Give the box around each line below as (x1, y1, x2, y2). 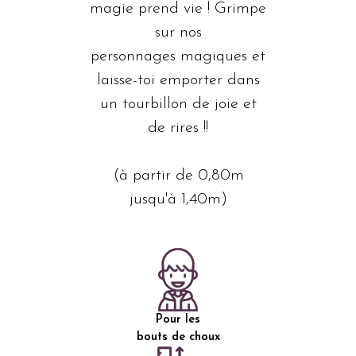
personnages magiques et (91, 48, 265, 64)
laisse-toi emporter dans (96, 72, 260, 88)
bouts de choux (136, 331, 220, 343)
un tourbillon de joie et (99, 96, 257, 112)
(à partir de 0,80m (112, 168, 244, 184)
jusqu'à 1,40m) (129, 192, 227, 207)
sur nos (154, 25, 202, 41)
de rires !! (148, 120, 208, 136)
